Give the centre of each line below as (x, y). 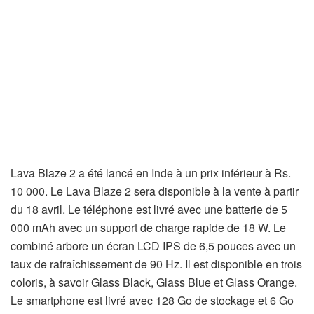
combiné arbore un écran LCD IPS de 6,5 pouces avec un (153, 246)
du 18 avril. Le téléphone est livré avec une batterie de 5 (149, 209)
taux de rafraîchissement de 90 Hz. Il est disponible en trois (156, 264)
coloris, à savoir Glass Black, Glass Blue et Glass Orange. (154, 282)
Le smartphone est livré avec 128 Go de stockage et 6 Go (152, 300)
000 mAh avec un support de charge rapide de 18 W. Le (148, 227)
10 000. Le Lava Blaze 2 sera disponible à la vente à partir (155, 191)
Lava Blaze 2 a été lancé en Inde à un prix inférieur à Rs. (151, 173)
